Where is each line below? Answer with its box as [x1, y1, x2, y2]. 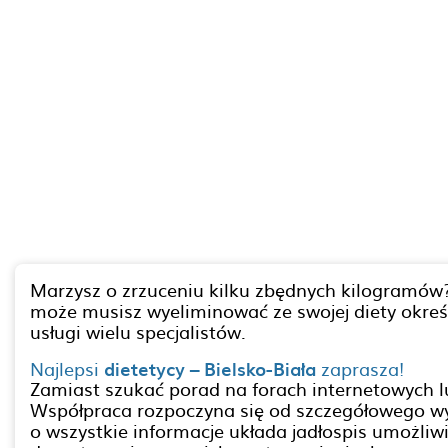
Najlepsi [30, 355, 104, 382]
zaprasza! [316, 355, 404, 382]
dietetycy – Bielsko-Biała [104, 355, 316, 382]
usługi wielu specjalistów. [30, 318, 246, 345]
